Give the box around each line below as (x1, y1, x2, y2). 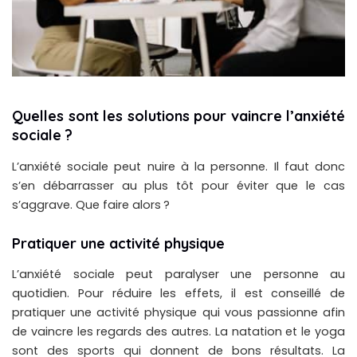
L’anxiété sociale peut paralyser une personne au (12, 266, 345, 283)
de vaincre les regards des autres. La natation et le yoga (12, 324, 345, 340)
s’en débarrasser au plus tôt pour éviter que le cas (12, 177, 345, 194)
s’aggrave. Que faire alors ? (12, 196, 170, 213)
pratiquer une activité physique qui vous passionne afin (12, 304, 345, 321)
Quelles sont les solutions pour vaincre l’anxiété (12, 107, 345, 126)
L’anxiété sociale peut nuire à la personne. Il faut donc (12, 158, 345, 175)
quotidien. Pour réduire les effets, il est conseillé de (12, 285, 345, 302)
